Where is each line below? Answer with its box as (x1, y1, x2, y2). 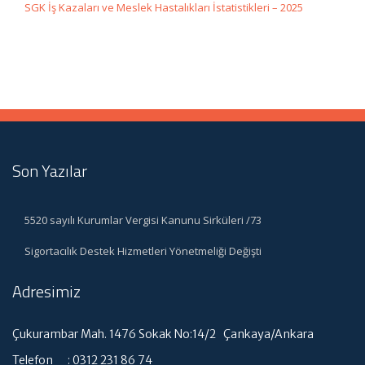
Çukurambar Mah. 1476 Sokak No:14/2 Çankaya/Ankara (12, 326, 314, 341)
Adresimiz (12, 278, 81, 304)
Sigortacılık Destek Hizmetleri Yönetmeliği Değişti (24, 243, 262, 258)
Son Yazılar (12, 157, 87, 183)
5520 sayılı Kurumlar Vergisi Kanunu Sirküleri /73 (24, 212, 262, 227)
